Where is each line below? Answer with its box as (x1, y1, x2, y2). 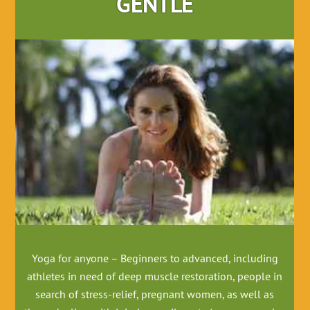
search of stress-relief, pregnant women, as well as (35, 287, 275, 302)
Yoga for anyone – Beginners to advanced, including (31, 251, 278, 266)
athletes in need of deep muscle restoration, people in (27, 269, 283, 284)
